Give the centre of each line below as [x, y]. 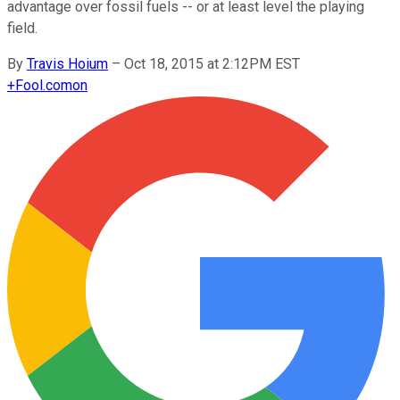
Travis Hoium [67, 63]
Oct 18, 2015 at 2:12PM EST [212, 63]
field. [22, 28]
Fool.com [44, 85]
